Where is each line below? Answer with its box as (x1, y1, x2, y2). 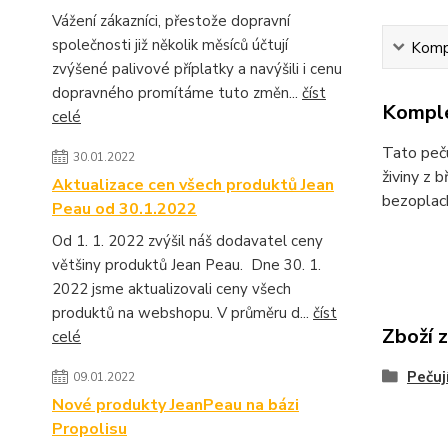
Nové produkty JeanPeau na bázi (52, 393, 299, 416)
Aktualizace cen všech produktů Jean (52, 173, 334, 196)
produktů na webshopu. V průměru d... (52, 302, 313, 323)
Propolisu (52, 417, 127, 440)
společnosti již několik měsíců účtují (52, 34, 288, 55)
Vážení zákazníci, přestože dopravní (52, 10, 290, 31)
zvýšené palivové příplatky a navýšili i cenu (52, 58, 342, 79)
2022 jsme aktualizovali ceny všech (52, 278, 291, 299)
